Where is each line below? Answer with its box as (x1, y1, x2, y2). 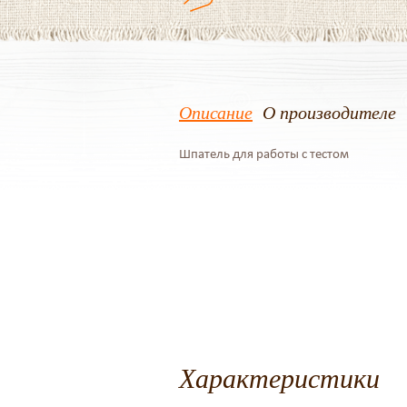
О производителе (263, 100, 396, 124)
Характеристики (179, 359, 380, 395)
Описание (179, 100, 253, 124)
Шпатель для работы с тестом (179, 145, 349, 162)
